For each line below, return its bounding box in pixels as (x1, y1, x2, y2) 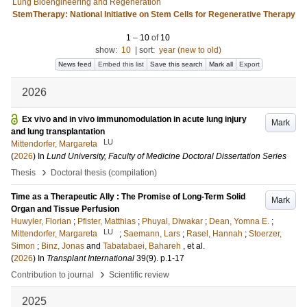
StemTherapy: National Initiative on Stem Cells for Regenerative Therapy (12, 10, 295, 19)
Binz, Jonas (41, 241, 84, 251)
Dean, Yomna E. (209, 217, 269, 226)
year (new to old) (158, 45, 221, 55)
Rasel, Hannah (186, 229, 243, 238)
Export (239, 60, 260, 68)
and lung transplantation (11, 127, 105, 136)
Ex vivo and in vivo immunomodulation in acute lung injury (22, 114, 247, 124)
